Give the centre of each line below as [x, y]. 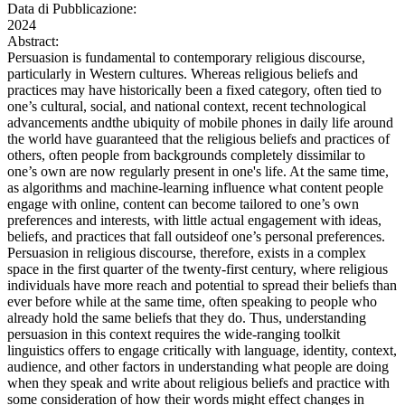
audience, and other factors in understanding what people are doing [198, 367]
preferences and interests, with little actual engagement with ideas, [194, 221]
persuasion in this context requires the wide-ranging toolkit [174, 334]
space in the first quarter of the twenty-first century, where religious [198, 269]
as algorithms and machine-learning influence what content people [195, 188]
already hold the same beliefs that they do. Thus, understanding [187, 318]
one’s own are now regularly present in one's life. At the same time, [198, 172]
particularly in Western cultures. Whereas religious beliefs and [183, 74]
